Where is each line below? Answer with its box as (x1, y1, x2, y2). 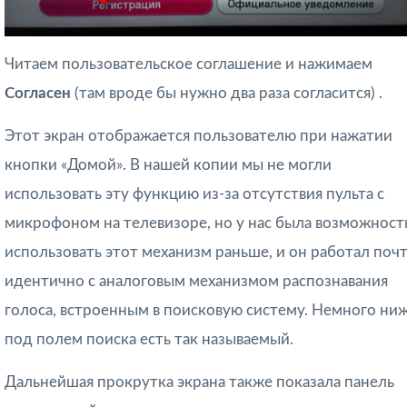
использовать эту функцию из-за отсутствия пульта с (5, 185, 384, 202)
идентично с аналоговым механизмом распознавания (5, 273, 388, 289)
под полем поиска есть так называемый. (5, 331, 293, 347)
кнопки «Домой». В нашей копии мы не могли (5, 156, 332, 173)
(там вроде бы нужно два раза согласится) (74, 84, 379, 101)
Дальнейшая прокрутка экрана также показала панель (5, 373, 394, 390)
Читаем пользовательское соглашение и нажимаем (5, 55, 372, 72)
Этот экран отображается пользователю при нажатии (5, 127, 392, 144)
